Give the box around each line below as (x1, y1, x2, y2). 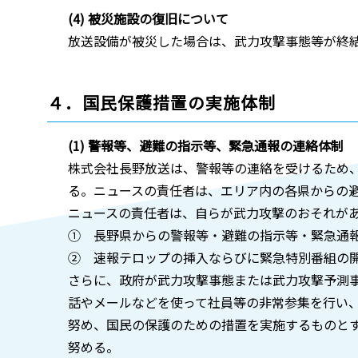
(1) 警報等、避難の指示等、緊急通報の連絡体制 (67, 135, 344, 155)
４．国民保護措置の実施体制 (47, 89, 276, 114)
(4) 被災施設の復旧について (67, 8, 229, 28)
